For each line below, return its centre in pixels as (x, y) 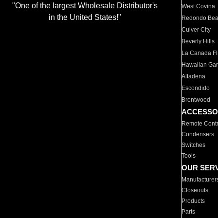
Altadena (194, 76)
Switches (194, 145)
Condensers (198, 134)
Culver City (196, 30)
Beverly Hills (198, 41)
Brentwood (196, 100)
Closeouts (195, 190)
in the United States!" (85, 18)
